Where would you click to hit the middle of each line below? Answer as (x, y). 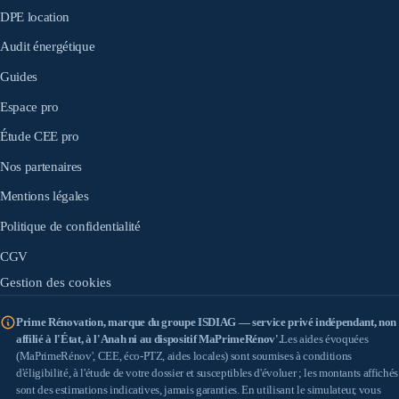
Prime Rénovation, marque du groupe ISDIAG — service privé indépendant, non (206, 322)
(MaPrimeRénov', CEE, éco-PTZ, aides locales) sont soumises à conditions (184, 356)
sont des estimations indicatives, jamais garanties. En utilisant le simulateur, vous (199, 390)
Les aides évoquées (325, 339)
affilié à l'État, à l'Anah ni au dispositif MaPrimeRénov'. (149, 339)
